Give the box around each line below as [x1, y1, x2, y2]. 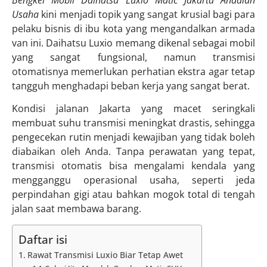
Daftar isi [18, 231, 67, 247]
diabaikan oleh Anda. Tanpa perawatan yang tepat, [12, 145, 255, 159]
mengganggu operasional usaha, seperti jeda [12, 173, 255, 187]
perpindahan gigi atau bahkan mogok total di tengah [12, 188, 255, 201]
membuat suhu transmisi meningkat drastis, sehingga [12, 116, 255, 130]
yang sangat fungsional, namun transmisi [12, 51, 255, 64]
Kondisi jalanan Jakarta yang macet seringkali [12, 102, 255, 116]
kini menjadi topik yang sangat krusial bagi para [39, 8, 255, 21]
